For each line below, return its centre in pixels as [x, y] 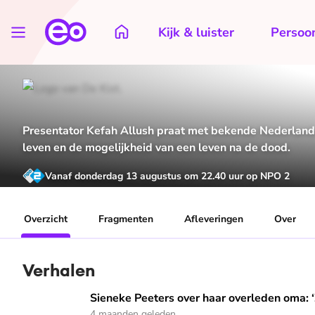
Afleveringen [214, 219]
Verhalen [59, 270]
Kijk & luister [196, 32]
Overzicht [46, 219]
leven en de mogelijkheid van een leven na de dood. [156, 148]
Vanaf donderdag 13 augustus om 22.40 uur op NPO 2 [167, 176]
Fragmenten [126, 219]
